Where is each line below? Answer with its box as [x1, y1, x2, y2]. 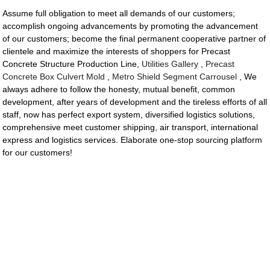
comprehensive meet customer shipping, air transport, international [2, 122, 259, 133]
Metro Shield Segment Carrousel [112, 72, 237, 82]
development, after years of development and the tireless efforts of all [2, 97, 268, 107]
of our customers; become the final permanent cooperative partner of [2, 34, 266, 44]
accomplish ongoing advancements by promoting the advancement [2, 21, 259, 31]
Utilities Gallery [142, 59, 199, 69]
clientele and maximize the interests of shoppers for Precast [2, 46, 231, 57]
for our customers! [2, 148, 73, 158]
